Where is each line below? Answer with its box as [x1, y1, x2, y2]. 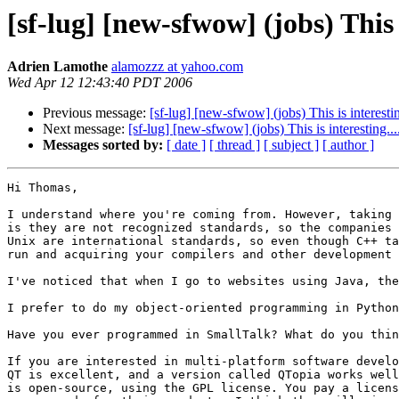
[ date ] [167, 137, 206, 153]
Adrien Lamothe [7, 59, 108, 75]
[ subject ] [264, 137, 319, 153]
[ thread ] [209, 137, 260, 153]
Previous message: [43, 105, 150, 121]
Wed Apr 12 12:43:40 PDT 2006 [7, 75, 192, 91]
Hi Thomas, [7, 181, 78, 195]
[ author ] [322, 137, 374, 153]
